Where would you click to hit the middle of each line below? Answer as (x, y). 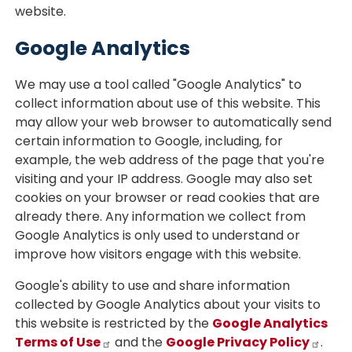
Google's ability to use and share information (153, 286)
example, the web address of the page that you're (170, 160)
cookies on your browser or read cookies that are (168, 198)
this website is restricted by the (114, 323)
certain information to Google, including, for (149, 141)
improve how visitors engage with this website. (158, 254)
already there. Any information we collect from (161, 216)
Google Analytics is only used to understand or (158, 235)
